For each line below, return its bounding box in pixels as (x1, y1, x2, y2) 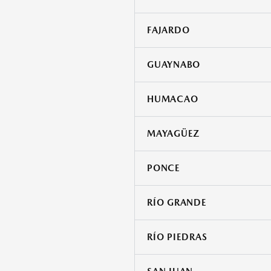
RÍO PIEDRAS (147, 232, 207, 243)
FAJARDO (147, 25, 190, 36)
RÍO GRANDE (147, 197, 207, 209)
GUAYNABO (147, 59, 200, 71)
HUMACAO (147, 94, 198, 105)
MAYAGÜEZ (147, 128, 200, 140)
